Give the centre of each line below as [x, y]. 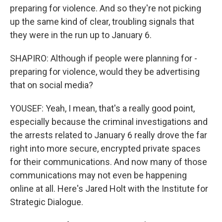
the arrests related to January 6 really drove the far [109, 135]
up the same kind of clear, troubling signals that [102, 22]
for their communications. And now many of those [109, 162]
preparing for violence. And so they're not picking [106, 8]
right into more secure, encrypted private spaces [105, 148]
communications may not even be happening [98, 175]
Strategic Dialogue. [47, 202]
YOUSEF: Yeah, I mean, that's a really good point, [102, 108]
